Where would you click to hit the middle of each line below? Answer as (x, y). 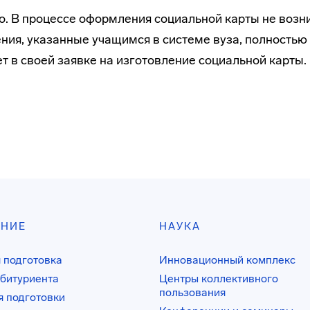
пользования (192, 292)
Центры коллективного (218, 279)
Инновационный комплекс (227, 260)
